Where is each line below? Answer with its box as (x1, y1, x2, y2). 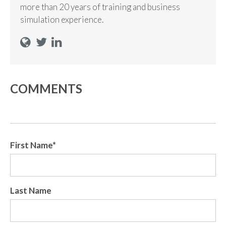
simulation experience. (20, 14, 103, 25)
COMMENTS (10, 81, 82, 96)
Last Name (10, 185, 51, 196)
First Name (10, 140, 52, 151)
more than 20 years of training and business (20, 2, 180, 13)
